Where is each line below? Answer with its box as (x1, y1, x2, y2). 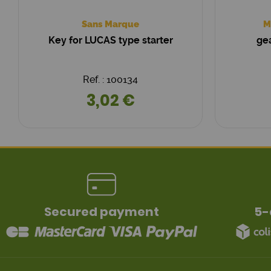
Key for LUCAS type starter (48, 34, 173, 46)
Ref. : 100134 (83, 74, 139, 85)
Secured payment (44, 203, 159, 220)
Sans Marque (82, 19, 140, 30)
